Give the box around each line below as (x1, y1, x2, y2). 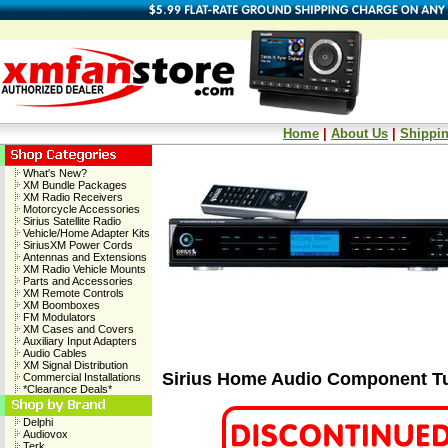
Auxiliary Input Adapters (20, 335, 137, 347)
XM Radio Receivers (20, 191, 123, 203)
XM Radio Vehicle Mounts (20, 263, 146, 275)
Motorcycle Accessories (20, 203, 140, 215)
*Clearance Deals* (20, 383, 112, 395)
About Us (331, 126, 388, 141)
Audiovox (20, 428, 68, 440)
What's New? (20, 167, 87, 179)
